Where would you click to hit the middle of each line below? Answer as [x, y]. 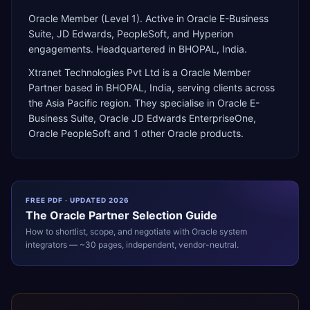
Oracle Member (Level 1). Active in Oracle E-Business [148, 18]
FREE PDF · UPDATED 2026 [77, 200]
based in [84, 88]
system [232, 231]
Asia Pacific [72, 103]
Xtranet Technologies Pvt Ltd [94, 72]
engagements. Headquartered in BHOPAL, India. [138, 49]
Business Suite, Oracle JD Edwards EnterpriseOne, [142, 118]
